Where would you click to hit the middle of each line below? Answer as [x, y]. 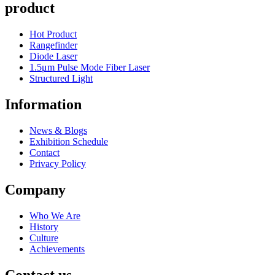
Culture [44, 238]
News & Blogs [58, 131]
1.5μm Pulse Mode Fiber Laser [90, 68]
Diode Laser [53, 56]
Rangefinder [53, 45]
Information [43, 105]
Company [35, 189]
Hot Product [53, 34]
